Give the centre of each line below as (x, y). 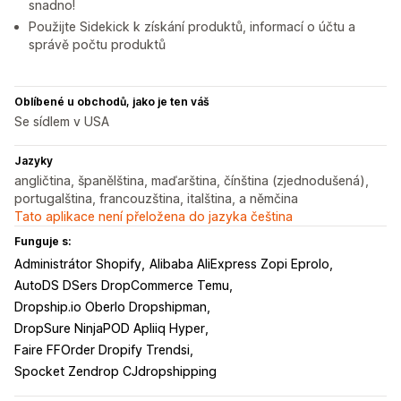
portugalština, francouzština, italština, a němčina (156, 199)
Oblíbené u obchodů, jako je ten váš (112, 102)
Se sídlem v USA (62, 122)
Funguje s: (43, 242)
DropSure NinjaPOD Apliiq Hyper (110, 328)
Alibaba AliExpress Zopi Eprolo (239, 264)
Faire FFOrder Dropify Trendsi (102, 350)
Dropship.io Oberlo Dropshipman (111, 307)
